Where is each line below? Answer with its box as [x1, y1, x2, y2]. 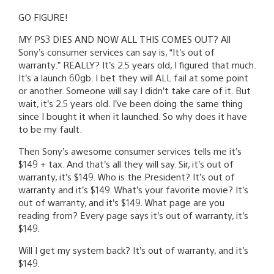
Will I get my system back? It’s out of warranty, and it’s [18, 243, 248, 256]
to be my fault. [18, 122, 82, 135]
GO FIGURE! [18, 10, 68, 23]
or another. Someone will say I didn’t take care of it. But [18, 84, 251, 96]
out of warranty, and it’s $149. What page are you [18, 196, 224, 208]
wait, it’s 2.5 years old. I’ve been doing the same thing [18, 97, 243, 109]
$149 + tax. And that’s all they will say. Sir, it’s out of [18, 157, 234, 169]
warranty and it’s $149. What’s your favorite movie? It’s [18, 183, 248, 195]
